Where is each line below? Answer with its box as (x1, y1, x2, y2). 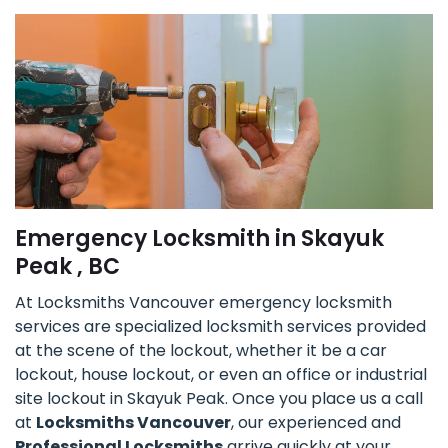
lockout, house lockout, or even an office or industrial (15, 363, 427, 387)
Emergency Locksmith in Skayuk (15, 223, 384, 255)
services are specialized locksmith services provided (15, 315, 426, 339)
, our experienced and (231, 411, 401, 435)
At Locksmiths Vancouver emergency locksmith (15, 291, 392, 315)
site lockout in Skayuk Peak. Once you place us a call (15, 387, 423, 411)
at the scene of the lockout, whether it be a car (15, 339, 387, 363)
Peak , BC (15, 251, 120, 283)
